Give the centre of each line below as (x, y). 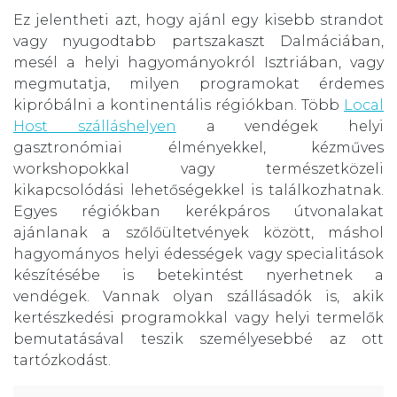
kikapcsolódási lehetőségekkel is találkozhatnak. (198, 190)
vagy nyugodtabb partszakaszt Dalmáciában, (198, 41)
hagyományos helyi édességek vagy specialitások (198, 253)
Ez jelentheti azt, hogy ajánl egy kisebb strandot (198, 19)
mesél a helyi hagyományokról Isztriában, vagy (198, 62)
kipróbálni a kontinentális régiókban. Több (179, 105)
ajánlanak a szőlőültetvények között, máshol (198, 232)
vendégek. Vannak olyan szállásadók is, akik (198, 296)
